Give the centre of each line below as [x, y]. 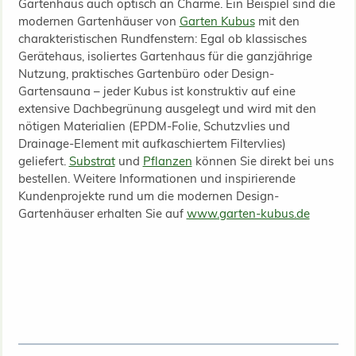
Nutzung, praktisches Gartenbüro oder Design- [146, 73]
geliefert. [43, 161]
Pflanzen [167, 161]
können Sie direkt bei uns [263, 161]
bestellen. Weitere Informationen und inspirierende [157, 178]
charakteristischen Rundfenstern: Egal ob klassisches [162, 38]
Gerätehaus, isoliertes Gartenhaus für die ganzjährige [165, 56]
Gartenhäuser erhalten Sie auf [102, 213]
